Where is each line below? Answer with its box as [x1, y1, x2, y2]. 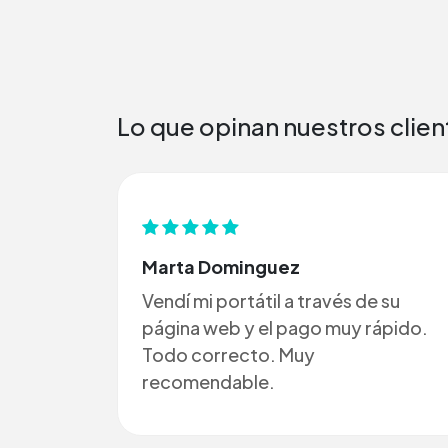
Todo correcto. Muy [142, 342, 315, 366]
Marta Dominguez [142, 254, 300, 278]
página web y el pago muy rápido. [142, 315, 428, 339]
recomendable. [142, 369, 275, 393]
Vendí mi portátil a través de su [142, 288, 400, 312]
